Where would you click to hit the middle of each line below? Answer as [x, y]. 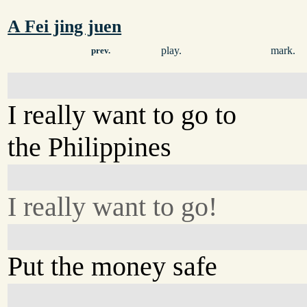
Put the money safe [113, 266]
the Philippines [90, 147]
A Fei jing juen [65, 26]
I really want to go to [122, 114]
